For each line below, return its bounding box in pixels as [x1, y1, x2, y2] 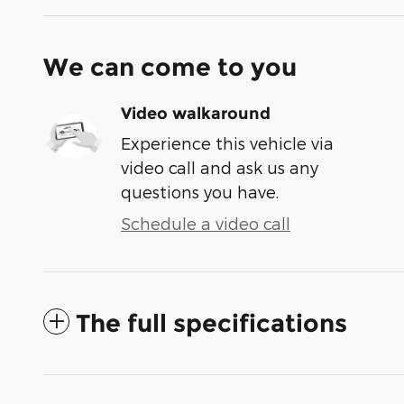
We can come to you [43, 51, 297, 82]
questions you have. [121, 181, 279, 201]
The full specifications [76, 308, 347, 338]
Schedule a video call [121, 213, 290, 233]
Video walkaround [121, 103, 271, 124]
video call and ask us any [121, 157, 318, 177]
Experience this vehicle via [121, 133, 334, 152]
